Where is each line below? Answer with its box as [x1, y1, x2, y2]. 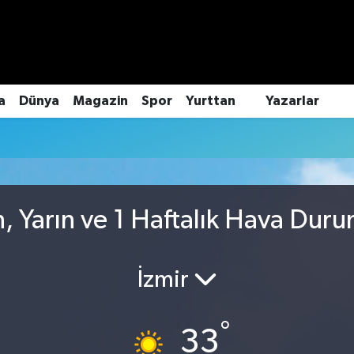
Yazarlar [265, 94, 319, 108]
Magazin [72, 94, 128, 108]
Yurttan [185, 94, 235, 108]
